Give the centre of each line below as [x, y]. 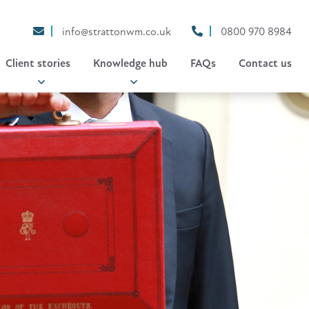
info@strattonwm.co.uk [117, 32]
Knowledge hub [130, 64]
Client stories [38, 64]
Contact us [265, 64]
